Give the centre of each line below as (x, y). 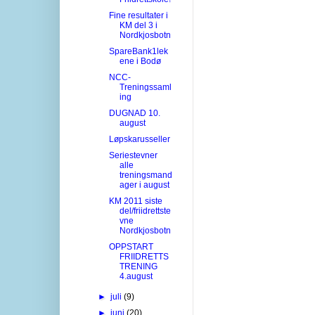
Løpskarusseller (139, 139)
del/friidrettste (145, 211)
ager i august (144, 185)
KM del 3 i (138, 25)
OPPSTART (131, 246)
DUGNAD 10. (134, 113)
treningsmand (146, 175)
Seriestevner (133, 155)
